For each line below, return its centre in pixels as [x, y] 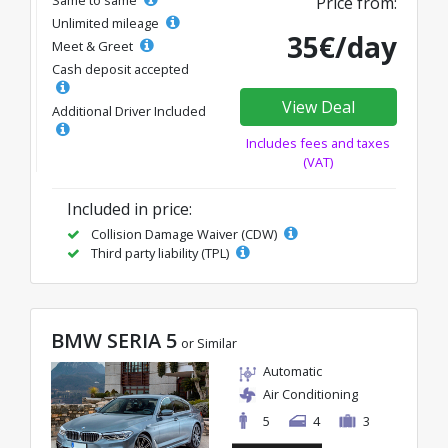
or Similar [209, 342]
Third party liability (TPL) [160, 252]
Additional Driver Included [129, 110]
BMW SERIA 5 [114, 340]
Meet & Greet [94, 45]
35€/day [342, 46]
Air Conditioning [310, 393]
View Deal [318, 106]
